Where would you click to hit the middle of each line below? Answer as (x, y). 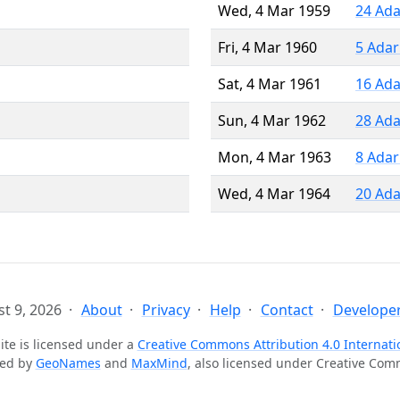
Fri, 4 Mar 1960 (267, 47)
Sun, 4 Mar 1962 (272, 120)
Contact (287, 309)
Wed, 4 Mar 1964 (274, 193)
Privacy (166, 309)
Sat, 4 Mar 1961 (270, 83)
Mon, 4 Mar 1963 (275, 157)
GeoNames (68, 362)
